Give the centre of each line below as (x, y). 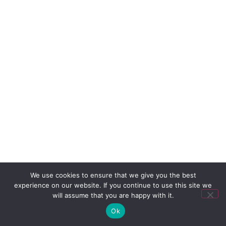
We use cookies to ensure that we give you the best (113, 175)
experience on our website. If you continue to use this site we (113, 185)
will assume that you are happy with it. (113, 195)
